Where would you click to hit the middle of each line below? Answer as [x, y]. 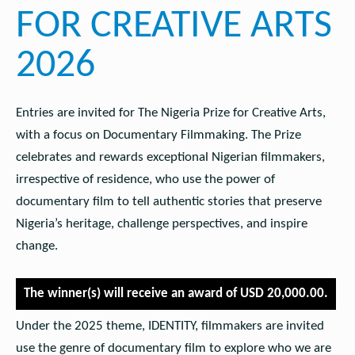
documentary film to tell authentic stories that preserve [168, 201]
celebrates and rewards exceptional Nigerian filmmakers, [170, 157]
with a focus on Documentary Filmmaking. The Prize [158, 135]
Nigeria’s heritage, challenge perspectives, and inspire [161, 223]
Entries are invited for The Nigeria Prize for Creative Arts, [170, 113]
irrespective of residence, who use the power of [145, 179]
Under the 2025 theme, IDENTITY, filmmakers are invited [170, 326]
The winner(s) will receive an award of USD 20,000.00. [176, 294]
